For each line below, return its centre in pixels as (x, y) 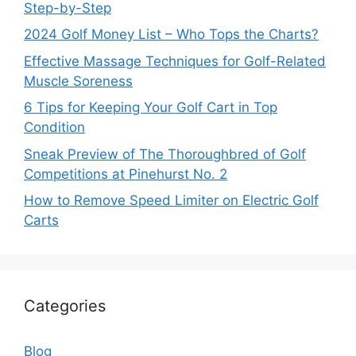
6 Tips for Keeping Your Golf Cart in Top (151, 108)
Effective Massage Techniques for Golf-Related (175, 61)
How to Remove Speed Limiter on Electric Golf (171, 201)
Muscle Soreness (78, 81)
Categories (65, 306)
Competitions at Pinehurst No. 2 (126, 174)
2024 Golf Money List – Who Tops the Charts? (171, 35)
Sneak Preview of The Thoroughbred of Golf (165, 154)
